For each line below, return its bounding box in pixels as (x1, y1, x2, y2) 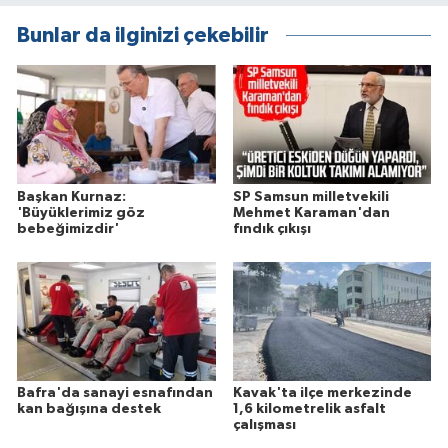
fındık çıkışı (232, 221, 311, 236)
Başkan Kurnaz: (17, 189, 126, 204)
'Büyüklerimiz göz (17, 205, 145, 220)
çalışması (232, 418, 296, 433)
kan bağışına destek (17, 402, 161, 417)
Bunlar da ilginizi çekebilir (17, 25, 269, 47)
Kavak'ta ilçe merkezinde (232, 386, 412, 401)
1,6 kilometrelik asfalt (232, 402, 386, 417)
